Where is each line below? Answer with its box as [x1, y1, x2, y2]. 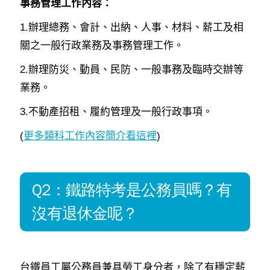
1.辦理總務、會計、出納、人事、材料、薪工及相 [20, 21, 243, 33]
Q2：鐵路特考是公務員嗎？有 [32, 180, 231, 200]
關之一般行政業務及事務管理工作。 [20, 39, 184, 51]
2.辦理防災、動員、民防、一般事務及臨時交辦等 [20, 63, 243, 75]
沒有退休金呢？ [32, 203, 137, 224]
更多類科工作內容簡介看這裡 [24, 130, 157, 142]
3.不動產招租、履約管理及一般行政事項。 [20, 105, 213, 118]
